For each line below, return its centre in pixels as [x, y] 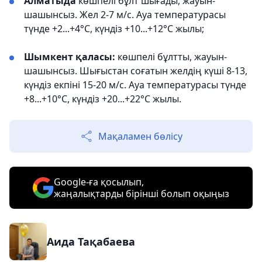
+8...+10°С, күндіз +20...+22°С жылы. [103, 99]
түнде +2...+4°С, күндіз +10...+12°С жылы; [114, 28]
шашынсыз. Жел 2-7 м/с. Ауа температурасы [125, 14]
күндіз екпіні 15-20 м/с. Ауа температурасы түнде [135, 85]
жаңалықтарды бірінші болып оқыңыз [142, 193]
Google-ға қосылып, [99, 182]
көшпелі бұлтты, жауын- [172, 56]
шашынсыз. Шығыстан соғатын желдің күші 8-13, [136, 70]
